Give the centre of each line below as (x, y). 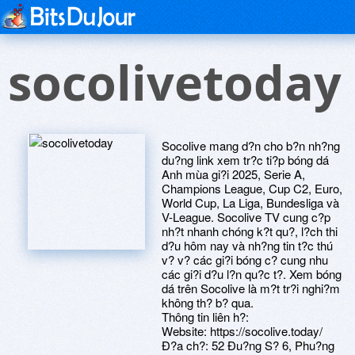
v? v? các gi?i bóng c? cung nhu (245, 260)
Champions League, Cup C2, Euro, (252, 188)
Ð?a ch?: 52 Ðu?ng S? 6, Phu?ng (248, 345)
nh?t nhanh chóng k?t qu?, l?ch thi (250, 231)
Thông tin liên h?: (205, 317)
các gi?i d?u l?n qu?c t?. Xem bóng (252, 274)
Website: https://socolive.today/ (242, 331)
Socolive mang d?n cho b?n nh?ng (251, 145)
